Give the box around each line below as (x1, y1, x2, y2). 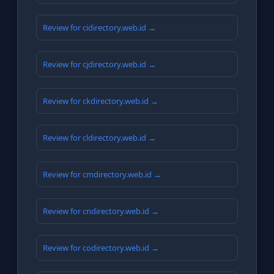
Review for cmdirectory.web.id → (43, 169, 161, 180)
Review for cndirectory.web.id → (43, 206, 159, 217)
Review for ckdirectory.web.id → (43, 95, 158, 107)
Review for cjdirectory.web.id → (43, 59, 156, 70)
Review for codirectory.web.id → (43, 242, 159, 254)
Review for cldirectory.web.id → (43, 132, 156, 144)
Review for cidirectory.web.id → (43, 22, 156, 34)
